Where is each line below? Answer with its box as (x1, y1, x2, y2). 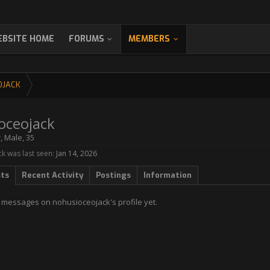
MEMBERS (128, 33, 170, 45)
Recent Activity (22, 170, 83, 180)
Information (143, 170, 192, 180)
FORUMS (69, 33, 104, 45)
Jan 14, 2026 (56, 148, 97, 159)
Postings (96, 170, 131, 180)
